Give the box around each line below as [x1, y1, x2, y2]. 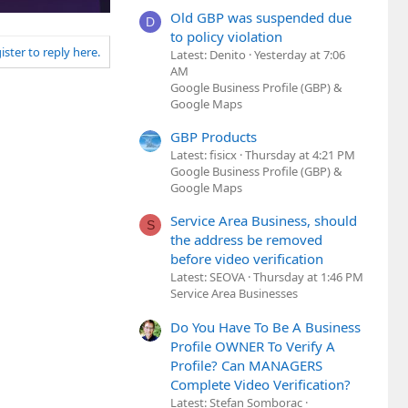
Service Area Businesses [170, 285, 298, 302]
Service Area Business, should [170, 211, 357, 230]
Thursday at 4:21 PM [245, 147, 355, 164]
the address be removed [170, 230, 322, 250]
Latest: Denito [170, 46, 246, 63]
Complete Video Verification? [170, 374, 351, 393]
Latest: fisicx [170, 147, 237, 164]
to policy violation [170, 26, 282, 46]
